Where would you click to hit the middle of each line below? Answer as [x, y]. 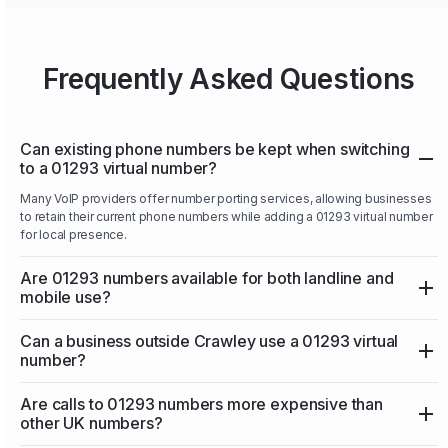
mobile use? [65, 297]
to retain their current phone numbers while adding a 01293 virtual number [226, 217]
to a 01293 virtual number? [119, 168]
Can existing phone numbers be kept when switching [215, 149]
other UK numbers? [91, 423]
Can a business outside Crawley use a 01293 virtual [209, 341]
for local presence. [73, 235]
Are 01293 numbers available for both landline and [207, 278]
